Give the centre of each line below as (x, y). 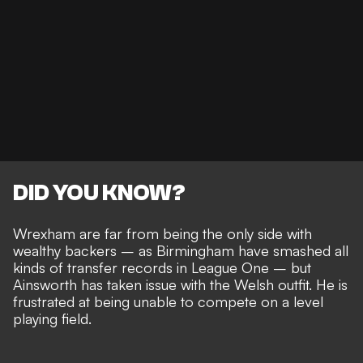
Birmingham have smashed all (252, 251)
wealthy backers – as (85, 251)
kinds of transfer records (93, 268)
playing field (51, 319)
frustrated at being (73, 302)
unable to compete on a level (228, 302)
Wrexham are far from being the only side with (162, 234)
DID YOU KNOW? (99, 193)
